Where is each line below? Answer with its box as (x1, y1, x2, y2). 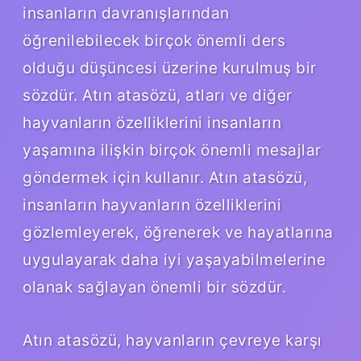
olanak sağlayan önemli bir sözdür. (23, 276, 286, 297)
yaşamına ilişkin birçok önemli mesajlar (23, 139, 322, 160)
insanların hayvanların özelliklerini (23, 194, 281, 214)
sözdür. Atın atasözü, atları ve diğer (23, 85, 293, 105)
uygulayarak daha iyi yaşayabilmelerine (23, 249, 326, 269)
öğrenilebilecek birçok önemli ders (23, 30, 285, 50)
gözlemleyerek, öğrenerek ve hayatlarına (23, 222, 334, 242)
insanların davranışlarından (23, 2, 230, 23)
